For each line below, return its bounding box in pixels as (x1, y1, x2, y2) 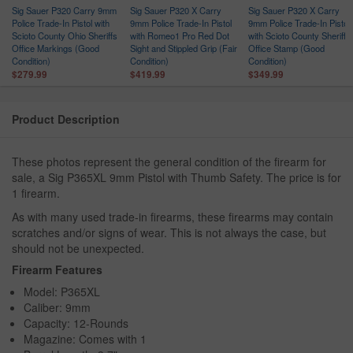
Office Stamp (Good (248, 41, 325, 54)
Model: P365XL (24, 283, 100, 299)
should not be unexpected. (12, 240, 144, 256)
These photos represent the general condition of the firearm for (12, 153, 326, 169)
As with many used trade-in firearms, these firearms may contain (12, 208, 333, 225)
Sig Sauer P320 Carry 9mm (12, 3, 117, 17)
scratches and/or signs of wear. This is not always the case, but (12, 224, 326, 240)
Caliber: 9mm (24, 299, 91, 315)
